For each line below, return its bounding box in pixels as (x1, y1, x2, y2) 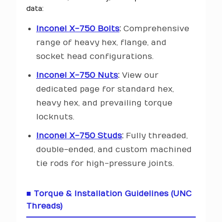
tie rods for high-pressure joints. (36, 159, 174, 168)
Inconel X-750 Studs (36, 131, 122, 140)
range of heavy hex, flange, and (36, 38, 166, 47)
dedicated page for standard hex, (36, 85, 174, 94)
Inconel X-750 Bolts (36, 24, 119, 33)
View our (119, 71, 159, 80)
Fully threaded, (123, 131, 188, 140)
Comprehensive (121, 24, 189, 33)
